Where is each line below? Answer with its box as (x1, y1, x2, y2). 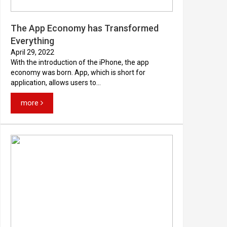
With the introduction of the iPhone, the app (11, 58, 149, 66)
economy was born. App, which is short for (11, 68, 145, 77)
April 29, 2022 (11, 48, 54, 56)
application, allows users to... (11, 79, 101, 87)
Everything (11, 35, 54, 46)
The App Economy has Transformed (11, 23, 159, 33)
